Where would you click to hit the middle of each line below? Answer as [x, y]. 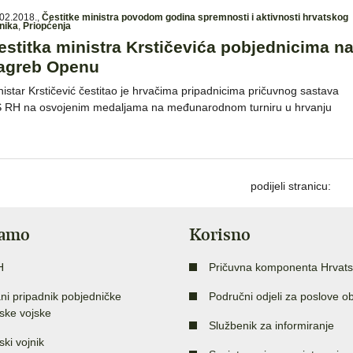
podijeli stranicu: [291, 186]
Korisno [220, 234]
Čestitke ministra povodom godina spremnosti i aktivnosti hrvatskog [195, 17]
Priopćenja [47, 26]
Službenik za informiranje [271, 325]
